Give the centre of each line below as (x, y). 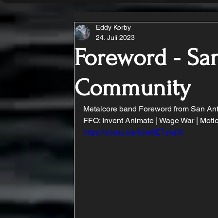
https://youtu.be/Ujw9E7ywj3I (133, 132)
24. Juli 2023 (115, 37)
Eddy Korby (113, 27)
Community (133, 88)
